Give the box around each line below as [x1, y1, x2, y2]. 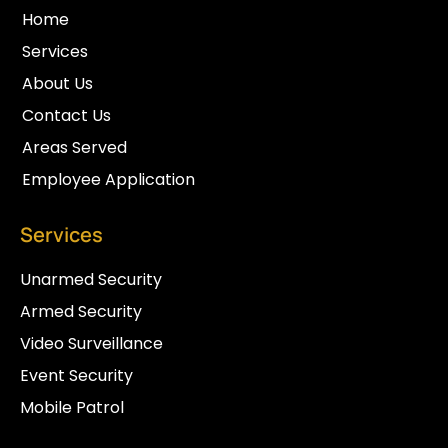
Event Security [20, 364, 133, 387]
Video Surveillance [20, 332, 163, 355]
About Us [22, 72, 93, 95]
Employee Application [22, 168, 195, 191]
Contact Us [22, 104, 111, 127]
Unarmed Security [20, 268, 162, 291]
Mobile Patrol [20, 396, 124, 419]
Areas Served [22, 136, 127, 159]
